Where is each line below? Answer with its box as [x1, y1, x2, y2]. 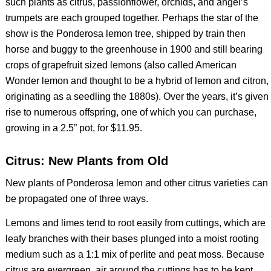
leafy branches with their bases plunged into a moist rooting [5, 233, 259, 244]
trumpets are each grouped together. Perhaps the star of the [5, 12, 258, 23]
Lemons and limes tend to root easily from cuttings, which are [5, 217, 266, 228]
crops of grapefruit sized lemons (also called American [5, 59, 237, 70]
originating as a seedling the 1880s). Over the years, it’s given [5, 91, 269, 102]
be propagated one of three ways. [5, 194, 148, 204]
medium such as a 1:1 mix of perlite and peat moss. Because [5, 249, 264, 260]
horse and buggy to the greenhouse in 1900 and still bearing [5, 44, 263, 54]
